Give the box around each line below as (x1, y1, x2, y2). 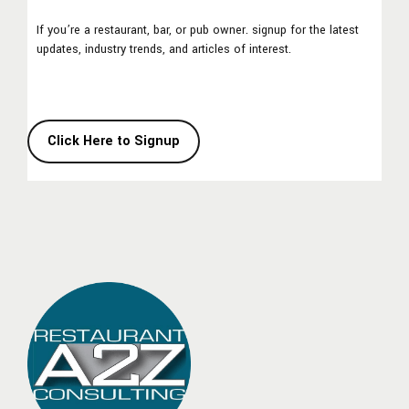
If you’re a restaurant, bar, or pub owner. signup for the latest (37, 21, 359, 38)
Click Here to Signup (47, 131, 180, 152)
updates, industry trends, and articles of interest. (37, 40, 291, 58)
